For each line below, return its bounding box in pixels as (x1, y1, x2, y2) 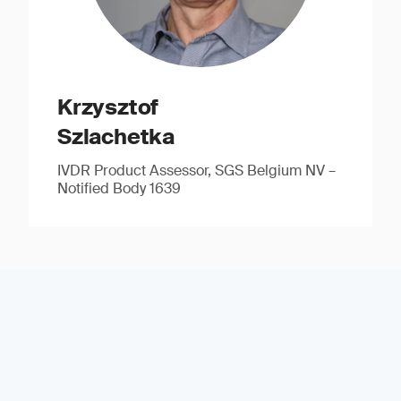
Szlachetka (57, 123, 175, 150)
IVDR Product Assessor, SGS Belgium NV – (57, 161, 337, 180)
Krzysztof (57, 93, 159, 121)
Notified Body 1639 (57, 179, 182, 198)
